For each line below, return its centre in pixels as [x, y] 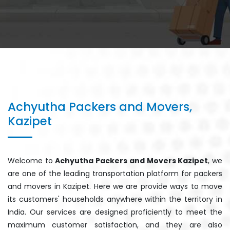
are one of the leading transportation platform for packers [115, 174]
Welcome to [32, 161]
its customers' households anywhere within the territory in [115, 199]
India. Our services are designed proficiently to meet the [115, 212]
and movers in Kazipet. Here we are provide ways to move [115, 187]
